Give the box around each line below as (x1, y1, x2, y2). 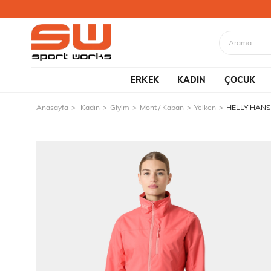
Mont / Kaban (140, 103, 184, 112)
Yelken (194, 103, 216, 112)
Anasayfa (36, 103, 68, 112)
